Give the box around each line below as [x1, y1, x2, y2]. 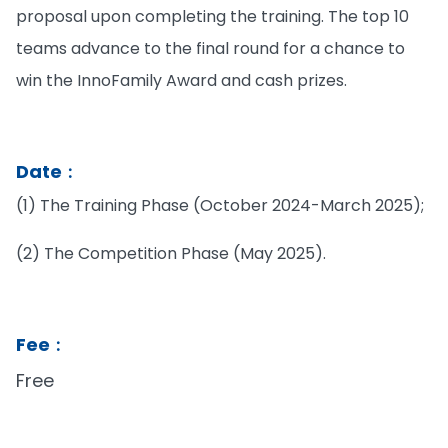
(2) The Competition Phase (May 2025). [16, 241, 326, 265]
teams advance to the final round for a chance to [16, 36, 405, 60]
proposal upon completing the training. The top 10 [16, 4, 409, 28]
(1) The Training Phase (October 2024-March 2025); [16, 193, 424, 217]
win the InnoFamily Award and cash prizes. [16, 68, 347, 92]
